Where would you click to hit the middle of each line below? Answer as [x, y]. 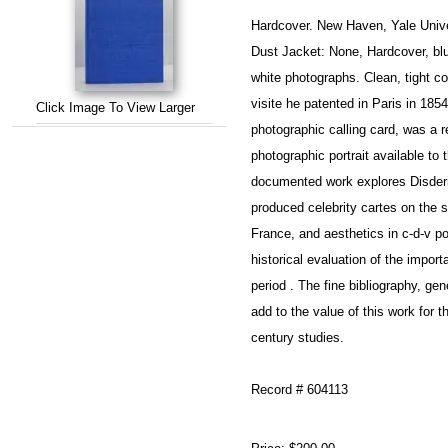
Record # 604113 [299, 389]
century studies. [297, 337]
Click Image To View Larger [115, 107]
